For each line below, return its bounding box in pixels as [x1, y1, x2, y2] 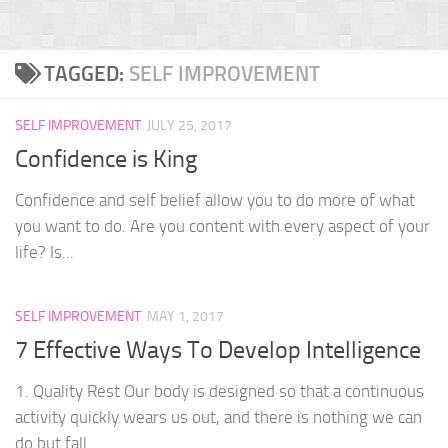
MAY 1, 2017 [147, 308, 224, 326]
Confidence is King [15, 145, 197, 174]
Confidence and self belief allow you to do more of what [15, 190, 415, 211]
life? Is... [15, 242, 74, 263]
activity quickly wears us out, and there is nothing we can [15, 407, 422, 428]
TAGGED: [43, 61, 129, 86]
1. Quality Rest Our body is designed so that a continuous [15, 381, 424, 402]
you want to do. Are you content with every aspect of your [15, 216, 430, 237]
